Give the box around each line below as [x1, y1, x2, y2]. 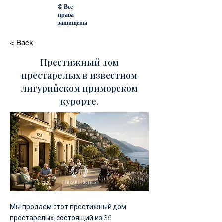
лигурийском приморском [21, 82, 138, 94]
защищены [58, 19, 87, 26]
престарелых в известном [21, 69, 137, 81]
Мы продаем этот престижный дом [10, 203, 126, 211]
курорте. [60, 95, 98, 107]
